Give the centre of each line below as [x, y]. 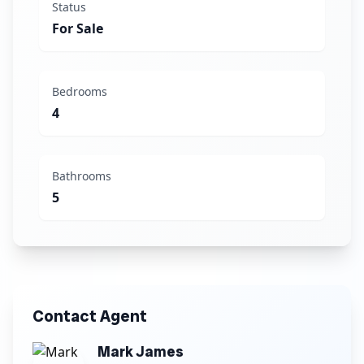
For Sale [78, 28]
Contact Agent [90, 316]
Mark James [141, 351]
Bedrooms [80, 91]
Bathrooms [82, 176]
